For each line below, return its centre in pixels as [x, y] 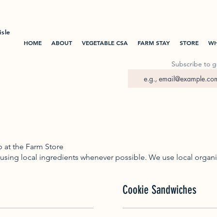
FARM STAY [154, 43]
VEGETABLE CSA [105, 43]
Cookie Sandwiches [159, 190]
